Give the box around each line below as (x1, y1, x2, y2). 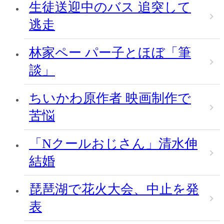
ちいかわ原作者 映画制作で (29, 91, 191, 105)
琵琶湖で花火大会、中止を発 (29, 182, 199, 196)
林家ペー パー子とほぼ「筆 (29, 45, 191, 60)
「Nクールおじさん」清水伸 (29, 136, 197, 151)
